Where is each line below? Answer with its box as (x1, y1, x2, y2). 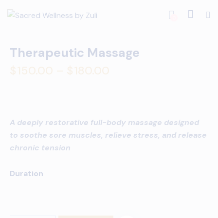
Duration (10, 168, 43, 179)
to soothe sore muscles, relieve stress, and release (10, 129, 207, 140)
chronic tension (10, 142, 71, 153)
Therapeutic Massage (10, 45, 140, 61)
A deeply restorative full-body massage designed (10, 117, 199, 127)
